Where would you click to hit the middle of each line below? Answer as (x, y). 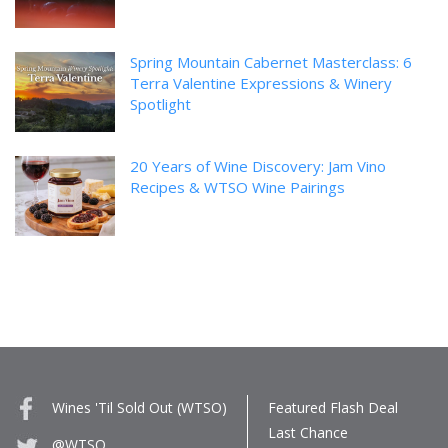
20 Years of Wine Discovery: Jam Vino (258, 165)
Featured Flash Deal (333, 407)
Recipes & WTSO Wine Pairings (237, 186)
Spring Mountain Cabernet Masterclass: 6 (271, 61)
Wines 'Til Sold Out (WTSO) (137, 407)
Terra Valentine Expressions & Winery (261, 82)
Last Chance (308, 432)
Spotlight (160, 103)
